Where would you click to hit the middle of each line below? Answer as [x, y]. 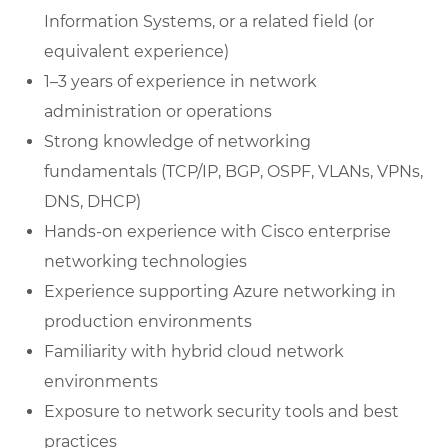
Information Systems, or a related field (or [209, 22]
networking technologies [145, 262]
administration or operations [158, 112]
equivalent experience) [136, 52]
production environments [148, 322]
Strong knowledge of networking [177, 142]
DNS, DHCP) [92, 202]
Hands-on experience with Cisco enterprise [217, 232]
